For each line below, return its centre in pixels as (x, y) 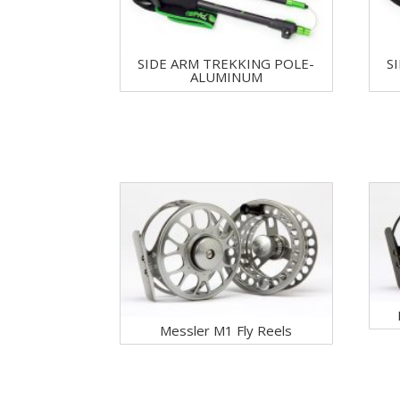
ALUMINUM (226, 77)
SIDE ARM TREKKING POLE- (226, 64)
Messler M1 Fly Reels (226, 330)
